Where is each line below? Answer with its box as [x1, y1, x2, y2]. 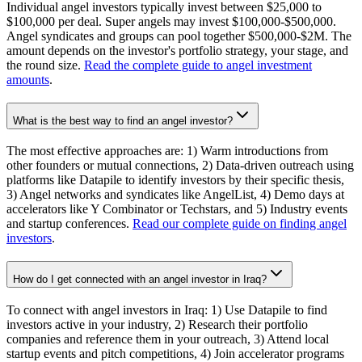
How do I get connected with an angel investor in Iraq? [13, 273, 267, 286]
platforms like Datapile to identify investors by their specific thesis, [6, 173, 344, 187]
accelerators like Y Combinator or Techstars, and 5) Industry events [6, 202, 347, 217]
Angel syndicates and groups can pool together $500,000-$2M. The [6, 28, 351, 43]
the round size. [6, 57, 84, 72]
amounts [6, 72, 49, 86]
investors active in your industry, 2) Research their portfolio [6, 317, 308, 331]
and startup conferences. [6, 217, 133, 231]
